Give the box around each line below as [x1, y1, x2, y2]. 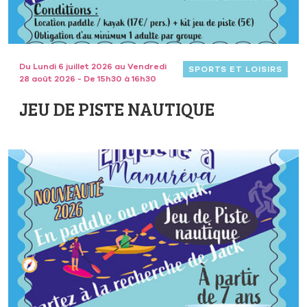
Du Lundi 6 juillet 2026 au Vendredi [19, 61, 167, 73]
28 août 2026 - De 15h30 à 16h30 [19, 73, 156, 85]
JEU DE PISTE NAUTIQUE [19, 97, 214, 121]
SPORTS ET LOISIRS [188, 64, 282, 75]
